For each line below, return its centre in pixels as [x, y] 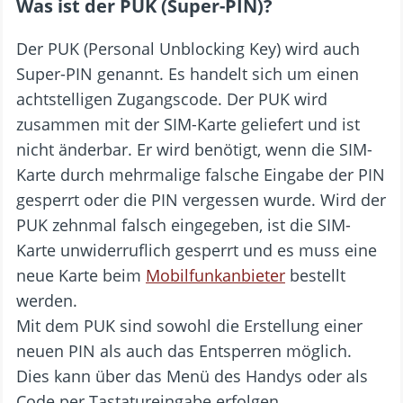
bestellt [315, 275]
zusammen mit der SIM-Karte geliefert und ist [188, 124]
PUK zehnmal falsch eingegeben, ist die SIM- [184, 224]
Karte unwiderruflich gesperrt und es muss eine [197, 250]
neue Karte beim [81, 275]
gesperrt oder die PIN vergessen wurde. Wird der [201, 199]
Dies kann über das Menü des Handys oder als [192, 376]
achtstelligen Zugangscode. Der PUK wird [172, 99]
